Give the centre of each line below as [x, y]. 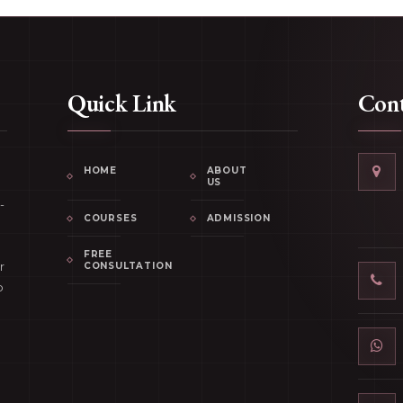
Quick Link [122, 103]
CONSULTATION [128, 266]
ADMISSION [238, 218]
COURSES [110, 218]
